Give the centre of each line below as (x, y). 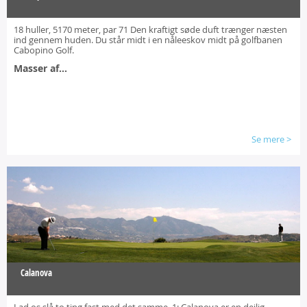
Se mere (268, 139)
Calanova (36, 273)
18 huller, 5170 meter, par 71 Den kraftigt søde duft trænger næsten (150, 29)
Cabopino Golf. (44, 50)
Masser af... (40, 68)
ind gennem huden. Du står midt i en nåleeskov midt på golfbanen (148, 40)
